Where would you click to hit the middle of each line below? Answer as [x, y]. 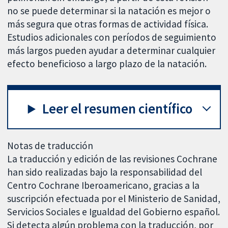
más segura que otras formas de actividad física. [108, 24]
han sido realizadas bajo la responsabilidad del [105, 172]
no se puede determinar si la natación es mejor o [109, 10]
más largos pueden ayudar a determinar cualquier [111, 50]
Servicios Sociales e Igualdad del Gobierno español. [114, 211]
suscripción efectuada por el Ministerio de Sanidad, [114, 198]
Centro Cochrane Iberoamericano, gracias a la [104, 185]
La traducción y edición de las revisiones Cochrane [112, 159]
